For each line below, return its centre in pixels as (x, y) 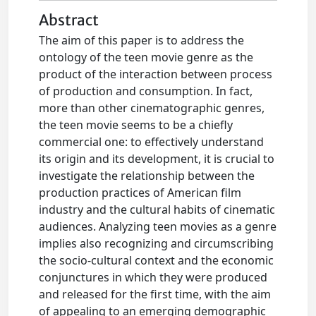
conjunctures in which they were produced (153, 277)
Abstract (69, 20)
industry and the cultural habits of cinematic (157, 209)
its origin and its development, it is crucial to (157, 159)
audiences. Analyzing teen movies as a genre (158, 226)
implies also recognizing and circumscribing (157, 243)
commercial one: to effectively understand (152, 142)
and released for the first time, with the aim (155, 294)
